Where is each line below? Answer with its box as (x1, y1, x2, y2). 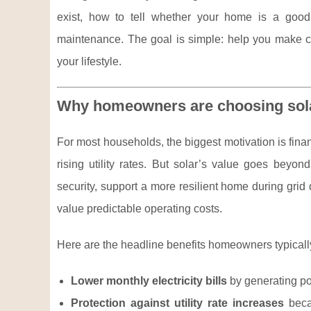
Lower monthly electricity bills (71, 275, 227, 287)
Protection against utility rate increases (71, 297, 284, 309)
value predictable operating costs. (57, 203, 222, 215)
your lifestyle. (57, 56, 121, 67)
